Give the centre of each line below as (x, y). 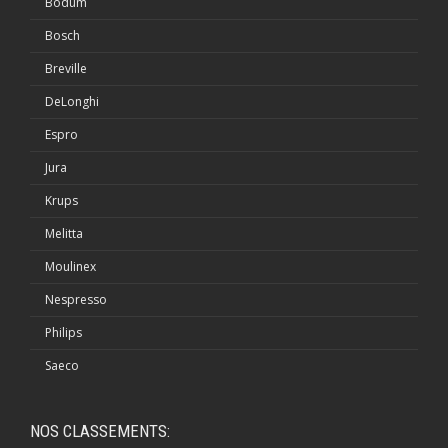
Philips (63, 332)
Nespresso (76, 299)
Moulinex (70, 266)
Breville (66, 68)
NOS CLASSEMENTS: (100, 430)
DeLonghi (72, 101)
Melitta (64, 233)
